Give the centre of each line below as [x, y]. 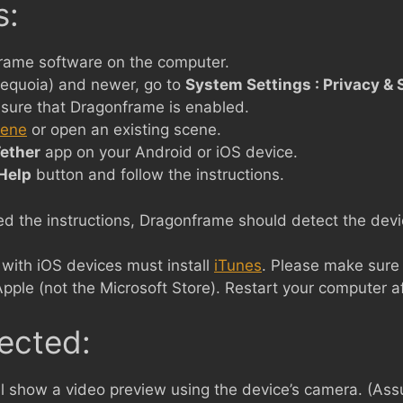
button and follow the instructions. [158, 175]
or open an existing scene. [124, 130]
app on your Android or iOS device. [169, 152]
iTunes [238, 265]
